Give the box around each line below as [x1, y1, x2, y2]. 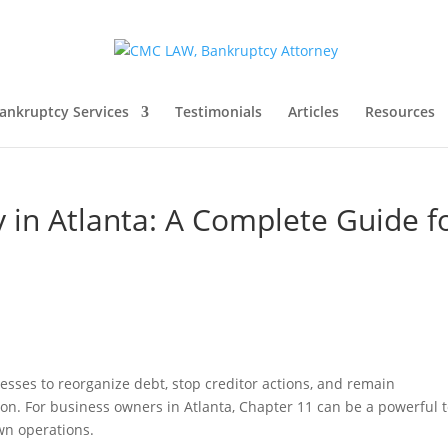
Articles [287, 102, 339, 121]
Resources [364, 102, 435, 121]
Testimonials [174, 102, 262, 121]
